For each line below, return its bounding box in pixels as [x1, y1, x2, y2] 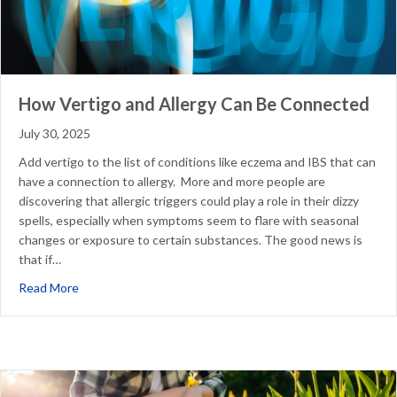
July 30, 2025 [19, 125, 90, 141]
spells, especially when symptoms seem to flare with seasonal [19, 212, 359, 228]
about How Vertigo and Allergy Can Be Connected [78, 278, 356, 294]
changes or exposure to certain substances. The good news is [19, 231, 362, 247]
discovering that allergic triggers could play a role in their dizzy [19, 192, 359, 208]
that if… [19, 251, 61, 267]
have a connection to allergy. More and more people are [19, 173, 325, 189]
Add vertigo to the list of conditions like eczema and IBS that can [19, 153, 376, 169]
